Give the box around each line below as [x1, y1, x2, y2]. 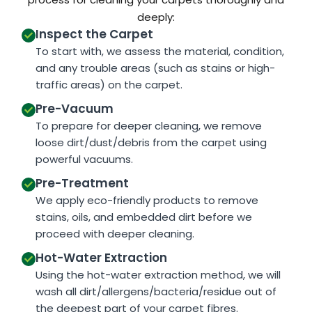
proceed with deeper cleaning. [35, 226, 194, 241]
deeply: [137, 9, 175, 24]
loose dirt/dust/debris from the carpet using [35, 134, 267, 150]
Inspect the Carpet [35, 25, 153, 42]
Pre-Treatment [35, 174, 129, 192]
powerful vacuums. [35, 151, 133, 166]
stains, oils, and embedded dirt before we [35, 209, 252, 224]
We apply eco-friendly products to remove [35, 192, 258, 208]
